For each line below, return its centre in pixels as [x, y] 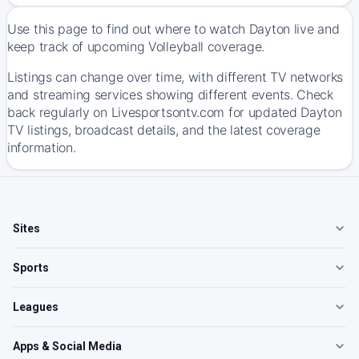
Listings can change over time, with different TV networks [175, 77]
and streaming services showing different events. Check [170, 95]
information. [42, 147]
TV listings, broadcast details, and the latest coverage [164, 130]
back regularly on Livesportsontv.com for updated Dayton [175, 112]
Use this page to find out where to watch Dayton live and [173, 29]
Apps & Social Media [67, 346]
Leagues [36, 307]
